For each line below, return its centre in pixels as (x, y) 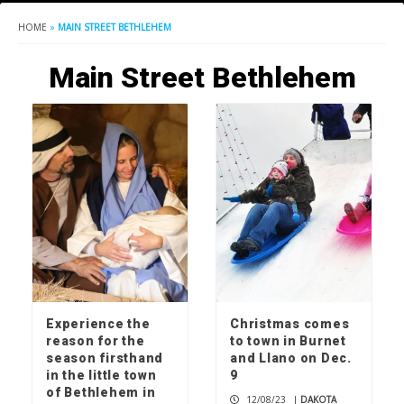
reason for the (96, 341)
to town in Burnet (288, 341)
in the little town (101, 376)
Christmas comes (290, 324)
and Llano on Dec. (291, 358)
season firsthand (105, 358)
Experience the (98, 324)
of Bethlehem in (101, 393)
